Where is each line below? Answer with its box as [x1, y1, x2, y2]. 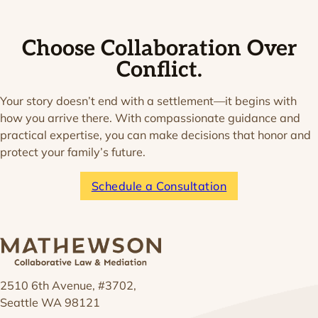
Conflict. [116, 56, 202, 83]
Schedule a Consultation [91, 179, 227, 194]
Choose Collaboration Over [21, 35, 297, 62]
